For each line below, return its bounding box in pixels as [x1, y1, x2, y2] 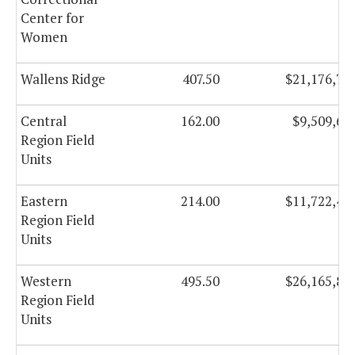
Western [21, 272, 71, 291]
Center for [21, 9, 84, 28]
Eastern [21, 192, 67, 211]
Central [21, 112, 67, 131]
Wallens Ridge [21, 70, 105, 89]
